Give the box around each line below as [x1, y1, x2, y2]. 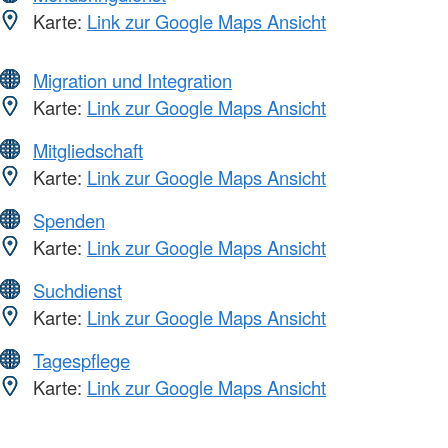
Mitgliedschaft [33, 136, 143, 163]
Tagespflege [33, 346, 130, 373]
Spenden [33, 206, 105, 233]
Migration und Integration [33, 66, 232, 93]
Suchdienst [33, 276, 122, 303]
